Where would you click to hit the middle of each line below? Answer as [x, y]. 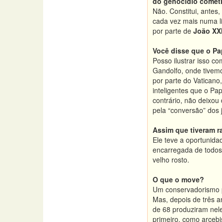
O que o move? [178, 179]
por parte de [173, 31]
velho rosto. [171, 160]
